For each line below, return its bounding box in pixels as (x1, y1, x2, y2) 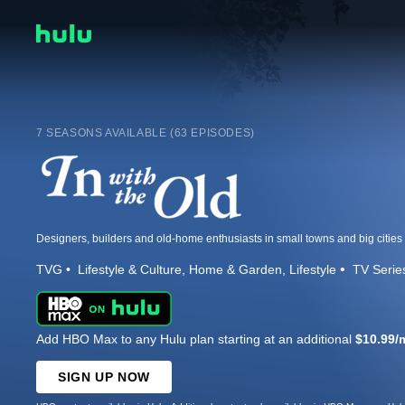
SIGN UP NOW (58, 369, 150, 384)
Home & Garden (189, 261, 282, 277)
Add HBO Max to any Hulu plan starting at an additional (36, 331, 355, 346)
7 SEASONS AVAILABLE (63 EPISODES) (36, 126, 255, 139)
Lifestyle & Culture (78, 261, 182, 277)
